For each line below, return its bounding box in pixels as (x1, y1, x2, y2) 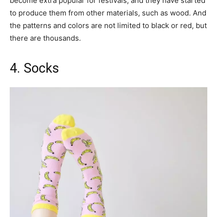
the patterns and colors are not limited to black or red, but (10, 21, 207, 30)
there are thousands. (10, 33, 81, 43)
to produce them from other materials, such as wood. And (10, 8, 206, 17)
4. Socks (10, 61, 59, 76)
